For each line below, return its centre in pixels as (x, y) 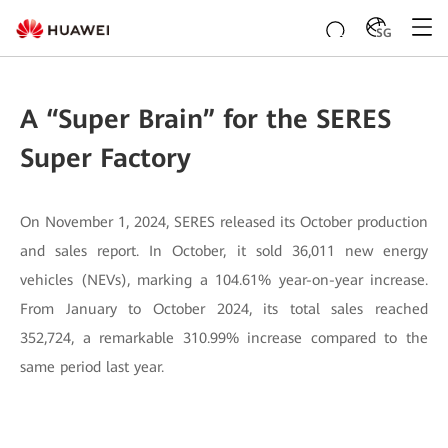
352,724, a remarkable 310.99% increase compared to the (224, 338)
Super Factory (105, 158)
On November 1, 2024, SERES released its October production (224, 222)
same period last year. (92, 367)
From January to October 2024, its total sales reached (224, 309)
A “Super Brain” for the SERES (205, 119)
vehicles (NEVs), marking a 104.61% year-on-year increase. (224, 280)
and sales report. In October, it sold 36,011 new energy (224, 251)
